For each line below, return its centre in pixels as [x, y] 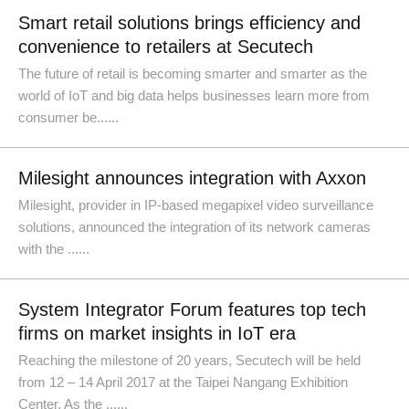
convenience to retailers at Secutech [166, 47]
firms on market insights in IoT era [157, 333]
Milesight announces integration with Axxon [192, 178]
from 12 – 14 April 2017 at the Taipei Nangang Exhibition [183, 382]
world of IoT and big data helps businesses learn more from [194, 95]
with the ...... [54, 249]
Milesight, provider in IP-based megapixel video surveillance [196, 205]
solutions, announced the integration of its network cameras [194, 227]
